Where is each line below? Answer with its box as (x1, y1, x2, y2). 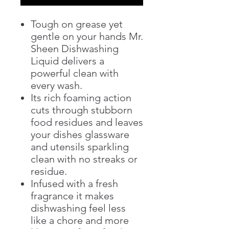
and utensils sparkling (31, 140, 129, 153)
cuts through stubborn (31, 103, 132, 116)
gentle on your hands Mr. (31, 30, 143, 42)
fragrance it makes (31, 189, 114, 202)
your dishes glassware (31, 128, 129, 141)
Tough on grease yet (31, 17, 123, 30)
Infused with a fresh (31, 177, 118, 190)
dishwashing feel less (31, 201, 126, 214)
